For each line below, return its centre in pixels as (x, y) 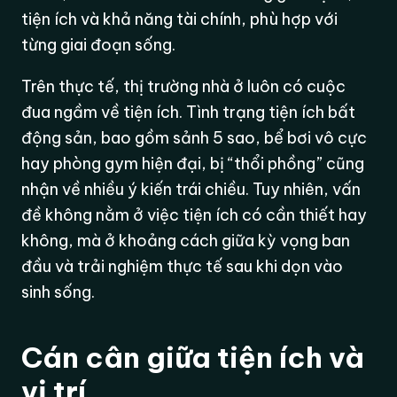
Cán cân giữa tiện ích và (193, 357)
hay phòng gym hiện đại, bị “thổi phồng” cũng (193, 163)
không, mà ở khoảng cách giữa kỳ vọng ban (186, 240)
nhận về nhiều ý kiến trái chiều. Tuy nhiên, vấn (191, 189)
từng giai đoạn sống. (99, 44)
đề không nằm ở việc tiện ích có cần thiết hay (195, 214)
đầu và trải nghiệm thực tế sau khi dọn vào (183, 266)
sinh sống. (58, 292)
